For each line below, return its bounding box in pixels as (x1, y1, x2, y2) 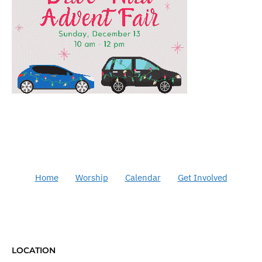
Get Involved (177, 172, 227, 184)
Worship (75, 172, 108, 184)
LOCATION (12, 245, 56, 256)
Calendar (125, 172, 161, 184)
